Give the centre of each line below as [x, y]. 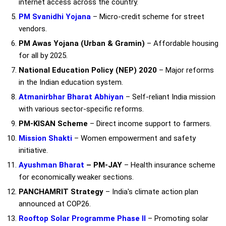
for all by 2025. [43, 55]
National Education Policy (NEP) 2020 [88, 70]
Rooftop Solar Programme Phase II [82, 218]
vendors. [33, 29]
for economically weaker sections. [76, 177]
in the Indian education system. [71, 82]
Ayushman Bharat [51, 165]
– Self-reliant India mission [169, 97]
